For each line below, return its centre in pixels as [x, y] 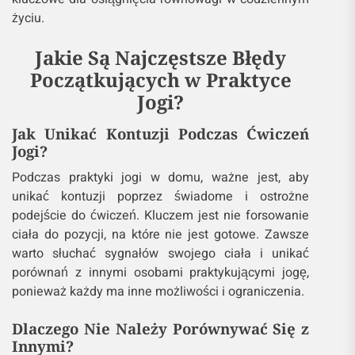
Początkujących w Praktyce [160, 80]
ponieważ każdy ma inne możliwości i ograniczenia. [158, 292]
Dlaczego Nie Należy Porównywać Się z [161, 329]
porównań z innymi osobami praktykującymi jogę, [161, 273]
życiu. [28, 19]
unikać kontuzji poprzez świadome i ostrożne [161, 197]
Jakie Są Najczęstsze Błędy [161, 58]
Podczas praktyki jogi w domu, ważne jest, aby [161, 178]
